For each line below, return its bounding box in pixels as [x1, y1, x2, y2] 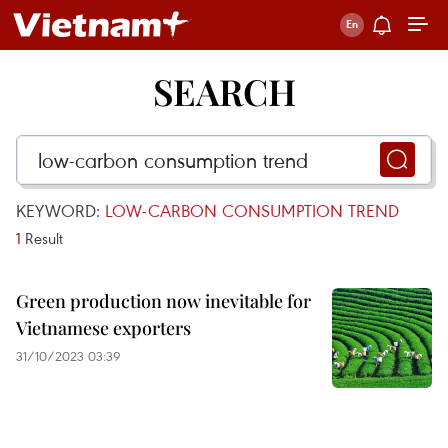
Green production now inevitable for [16, 289, 311, 313]
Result [21, 228, 63, 248]
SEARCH [152, 67, 296, 115]
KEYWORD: [16, 199, 105, 222]
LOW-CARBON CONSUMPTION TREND [105, 199, 399, 222]
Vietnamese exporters [16, 316, 191, 340]
